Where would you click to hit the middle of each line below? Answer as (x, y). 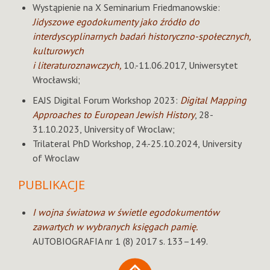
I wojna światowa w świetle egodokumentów (126, 212)
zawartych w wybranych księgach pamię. (115, 227)
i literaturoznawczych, (78, 65)
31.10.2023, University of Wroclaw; (104, 129)
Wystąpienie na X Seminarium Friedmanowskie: (126, 7)
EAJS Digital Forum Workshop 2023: (106, 100)
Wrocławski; (56, 80)
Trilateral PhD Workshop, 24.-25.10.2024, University (137, 143)
